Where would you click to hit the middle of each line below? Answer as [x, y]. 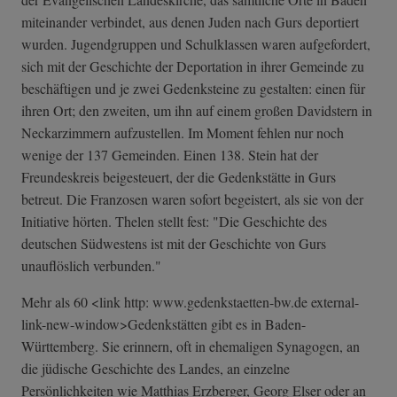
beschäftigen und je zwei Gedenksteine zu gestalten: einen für [193, 89]
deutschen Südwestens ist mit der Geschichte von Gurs [174, 244]
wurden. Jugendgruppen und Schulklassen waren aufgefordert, [196, 44]
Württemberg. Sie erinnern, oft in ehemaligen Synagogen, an [191, 346]
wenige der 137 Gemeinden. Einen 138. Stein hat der [170, 155]
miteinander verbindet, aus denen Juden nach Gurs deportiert [190, 22]
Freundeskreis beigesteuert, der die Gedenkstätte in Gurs [179, 177]
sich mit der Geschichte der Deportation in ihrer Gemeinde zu [193, 66]
